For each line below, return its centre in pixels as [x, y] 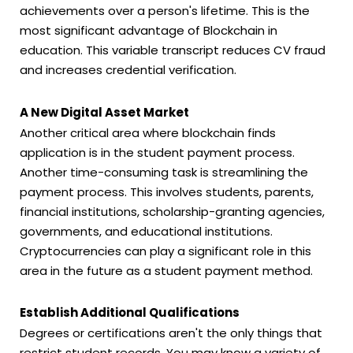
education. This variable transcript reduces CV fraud [173, 50]
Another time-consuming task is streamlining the [164, 172]
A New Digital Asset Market [104, 112]
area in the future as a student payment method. [166, 270]
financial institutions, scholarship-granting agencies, [172, 211]
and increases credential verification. [128, 70]
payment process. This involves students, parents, [167, 191]
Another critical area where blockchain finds [148, 132]
